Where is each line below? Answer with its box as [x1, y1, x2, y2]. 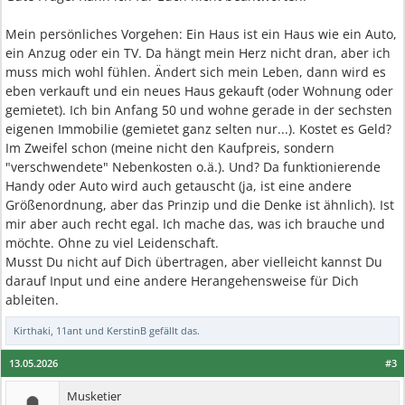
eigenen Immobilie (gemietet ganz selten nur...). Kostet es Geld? [5, 120, 391, 137]
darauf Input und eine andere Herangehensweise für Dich [5, 272, 359, 289]
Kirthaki [14, 324, 51, 337]
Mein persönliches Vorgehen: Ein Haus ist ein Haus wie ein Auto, [5, 25, 397, 42]
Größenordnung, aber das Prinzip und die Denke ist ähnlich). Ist [5, 196, 394, 213]
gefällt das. [146, 324, 200, 337]
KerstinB [107, 324, 146, 337]
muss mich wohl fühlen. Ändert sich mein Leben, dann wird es [5, 63, 386, 80]
